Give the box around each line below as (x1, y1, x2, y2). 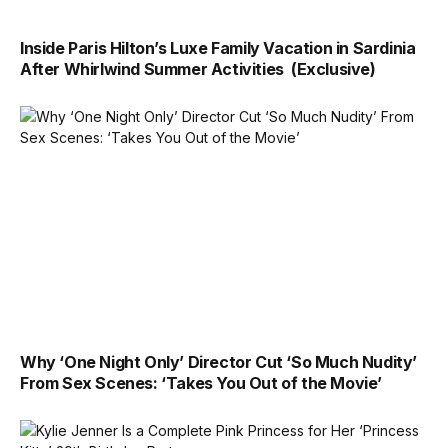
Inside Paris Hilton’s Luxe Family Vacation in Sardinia (20, 38, 416, 59)
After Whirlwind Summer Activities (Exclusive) (20, 59, 376, 80)
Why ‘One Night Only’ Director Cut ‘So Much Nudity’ (20, 351, 418, 372)
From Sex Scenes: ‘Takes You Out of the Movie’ (20, 372, 383, 393)
